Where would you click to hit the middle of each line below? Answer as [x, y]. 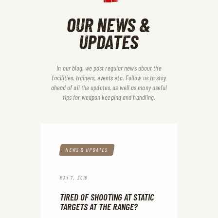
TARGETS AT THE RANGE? [99, 206]
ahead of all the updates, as [84, 87]
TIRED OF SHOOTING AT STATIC [107, 197]
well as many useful [143, 87]
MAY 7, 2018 [74, 178]
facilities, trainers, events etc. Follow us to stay [109, 77]
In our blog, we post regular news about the [109, 68]
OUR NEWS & [109, 24]
